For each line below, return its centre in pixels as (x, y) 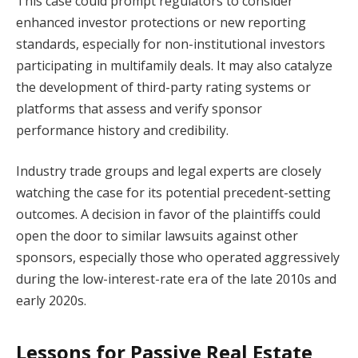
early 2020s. (51, 301)
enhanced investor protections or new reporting (161, 22)
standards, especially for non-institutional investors (171, 44)
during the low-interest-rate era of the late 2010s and (176, 279)
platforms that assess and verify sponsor (139, 108)
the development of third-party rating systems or (163, 87)
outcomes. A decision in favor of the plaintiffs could (168, 215)
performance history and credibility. (122, 130)
